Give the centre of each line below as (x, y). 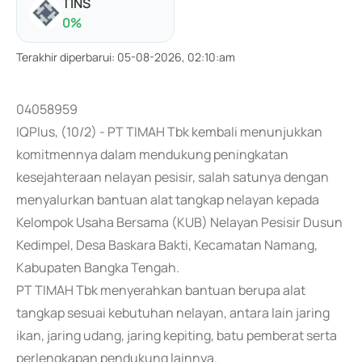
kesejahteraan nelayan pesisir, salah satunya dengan (173, 177)
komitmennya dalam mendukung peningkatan (152, 154)
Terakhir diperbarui (64, 57)
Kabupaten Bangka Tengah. (98, 267)
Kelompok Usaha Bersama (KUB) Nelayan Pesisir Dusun (179, 222)
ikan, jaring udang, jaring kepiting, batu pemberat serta (177, 335)
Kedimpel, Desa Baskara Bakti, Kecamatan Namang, (167, 245)
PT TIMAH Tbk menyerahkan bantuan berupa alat (161, 290)
